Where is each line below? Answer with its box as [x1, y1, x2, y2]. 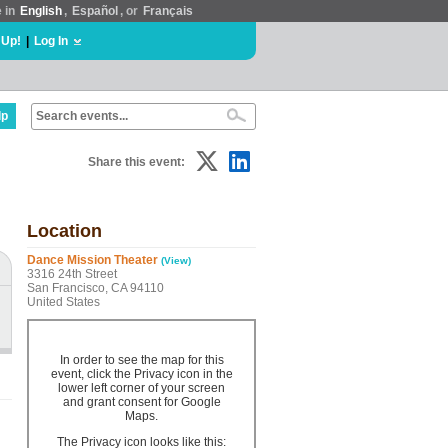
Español [72, 4, 118, 18]
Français [143, 4, 193, 18]
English [20, 4, 62, 18]
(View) [161, 255, 191, 266]
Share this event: [88, 155, 185, 169]
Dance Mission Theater [27, 253, 158, 267]
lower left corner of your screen [58, 381, 225, 395]
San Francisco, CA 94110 [27, 281, 164, 295]
